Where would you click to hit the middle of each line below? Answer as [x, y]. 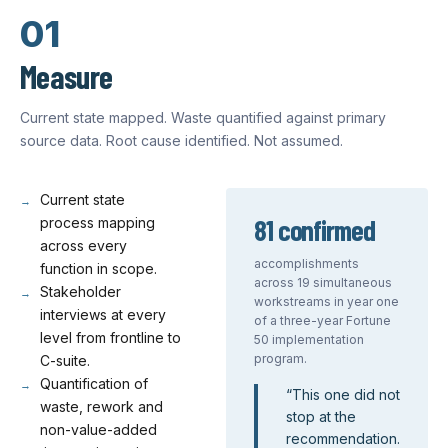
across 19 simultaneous [323, 282]
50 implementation [309, 339]
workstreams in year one [326, 301]
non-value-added [98, 429]
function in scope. [98, 268]
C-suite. [65, 360]
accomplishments [306, 263]
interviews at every [103, 314]
